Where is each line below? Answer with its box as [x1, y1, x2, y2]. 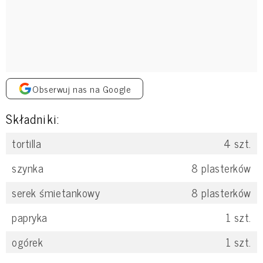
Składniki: [6, 107, 59, 129]
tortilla [12, 134, 42, 152]
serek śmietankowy [12, 183, 100, 201]
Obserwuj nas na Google [32, 81, 131, 97]
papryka [12, 208, 48, 226]
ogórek [12, 232, 43, 251]
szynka [12, 159, 44, 177]
